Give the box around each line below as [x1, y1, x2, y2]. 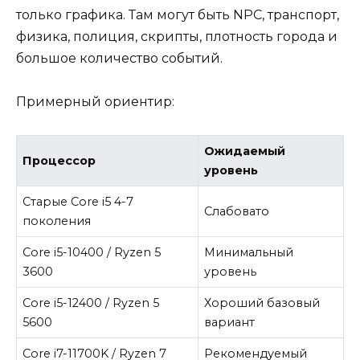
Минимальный [204, 244, 294, 260]
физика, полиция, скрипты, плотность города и [16, 29, 337, 45]
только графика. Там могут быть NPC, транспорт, [16, 7, 339, 23]
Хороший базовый [204, 295, 321, 310]
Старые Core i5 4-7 [22, 194, 134, 209]
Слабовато [204, 203, 270, 219]
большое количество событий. [16, 51, 223, 67]
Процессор [22, 153, 96, 168]
